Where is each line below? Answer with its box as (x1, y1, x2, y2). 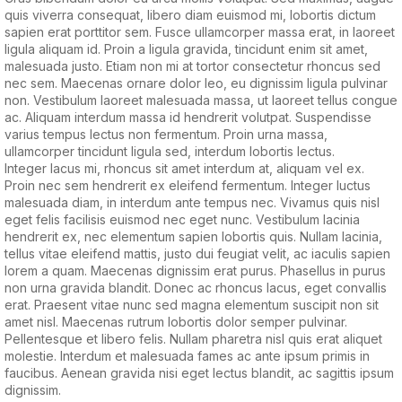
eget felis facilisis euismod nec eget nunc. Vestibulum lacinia (4, 212, 360, 227)
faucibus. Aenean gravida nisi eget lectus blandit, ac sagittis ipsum (4, 365, 394, 380)
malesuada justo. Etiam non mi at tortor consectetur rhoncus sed (4, 58, 380, 74)
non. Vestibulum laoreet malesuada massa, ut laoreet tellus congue (4, 92, 398, 108)
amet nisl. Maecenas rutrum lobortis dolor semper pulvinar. (4, 314, 347, 329)
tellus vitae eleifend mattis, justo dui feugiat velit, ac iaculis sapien (4, 246, 390, 261)
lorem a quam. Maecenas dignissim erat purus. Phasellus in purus (4, 263, 386, 278)
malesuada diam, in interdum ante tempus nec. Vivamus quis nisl (4, 195, 380, 210)
